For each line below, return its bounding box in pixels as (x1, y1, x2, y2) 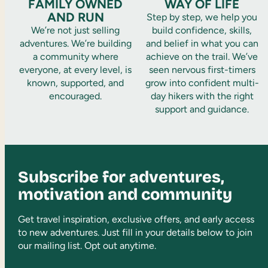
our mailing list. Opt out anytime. (18, 239, 157, 251)
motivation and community (18, 184, 233, 204)
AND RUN (47, 9, 104, 25)
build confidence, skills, (152, 24, 252, 36)
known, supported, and (27, 77, 124, 89)
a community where (32, 50, 118, 62)
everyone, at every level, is (19, 63, 132, 75)
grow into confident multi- (145, 77, 259, 89)
